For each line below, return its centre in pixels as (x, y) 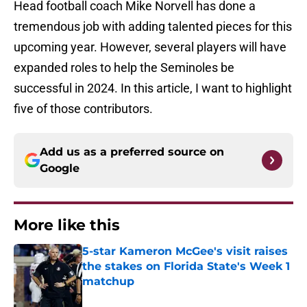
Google (60, 169)
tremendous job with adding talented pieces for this (153, 27)
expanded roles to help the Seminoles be (124, 68)
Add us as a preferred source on (132, 152)
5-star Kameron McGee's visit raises (185, 251)
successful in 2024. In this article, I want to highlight (153, 88)
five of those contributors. (83, 109)
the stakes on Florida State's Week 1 (186, 267)
